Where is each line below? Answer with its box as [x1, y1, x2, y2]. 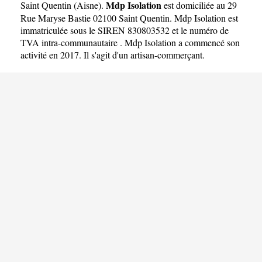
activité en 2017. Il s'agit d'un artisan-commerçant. [20, 48, 205, 61]
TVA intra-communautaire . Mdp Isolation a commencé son [20, 36, 240, 49]
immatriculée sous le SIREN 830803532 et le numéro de [20, 23, 229, 36]
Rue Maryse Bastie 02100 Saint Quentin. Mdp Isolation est [20, 11, 238, 24]
